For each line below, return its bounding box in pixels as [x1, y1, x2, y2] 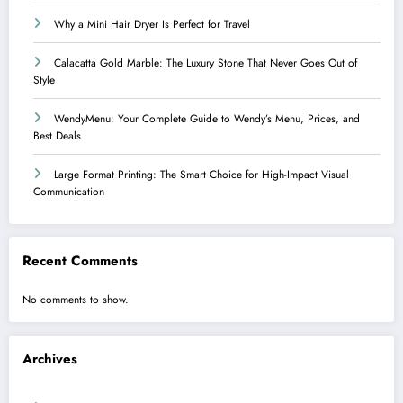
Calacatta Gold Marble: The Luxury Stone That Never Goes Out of [54, 54, 357, 71]
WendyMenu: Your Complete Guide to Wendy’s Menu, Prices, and [54, 110, 360, 127]
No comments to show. [22, 291, 129, 308]
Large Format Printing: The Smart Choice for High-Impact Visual [54, 166, 349, 183]
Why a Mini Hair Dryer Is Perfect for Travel [54, 15, 250, 32]
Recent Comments [22, 251, 138, 272]
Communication [33, 183, 104, 200]
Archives [22, 348, 77, 369]
